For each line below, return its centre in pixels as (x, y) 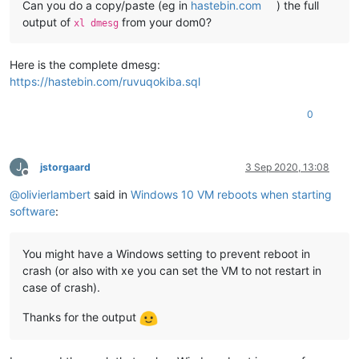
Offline (40, 178)
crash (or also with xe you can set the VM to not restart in (172, 270)
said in (111, 194)
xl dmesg (96, 23)
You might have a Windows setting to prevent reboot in (166, 253)
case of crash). (61, 287)
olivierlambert (55, 194)
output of (48, 22)
